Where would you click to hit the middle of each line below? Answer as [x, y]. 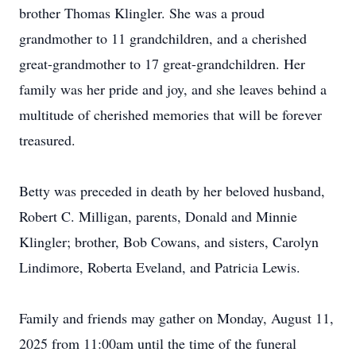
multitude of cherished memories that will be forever [170, 114]
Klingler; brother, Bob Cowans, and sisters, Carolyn [169, 242]
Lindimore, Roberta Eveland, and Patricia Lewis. [160, 267]
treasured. [47, 140]
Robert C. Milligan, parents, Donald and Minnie [158, 216]
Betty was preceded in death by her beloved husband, [172, 191]
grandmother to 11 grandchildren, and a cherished [163, 38]
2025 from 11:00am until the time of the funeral [158, 343]
